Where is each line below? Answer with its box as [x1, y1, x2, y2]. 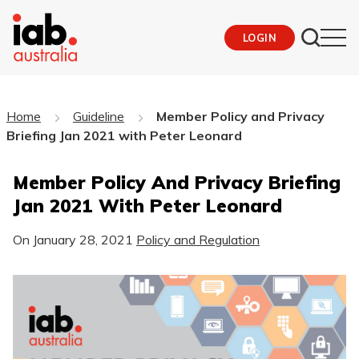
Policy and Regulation [136, 231, 260, 248]
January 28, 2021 [33, 231, 133, 248]
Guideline [72, 107, 124, 124]
